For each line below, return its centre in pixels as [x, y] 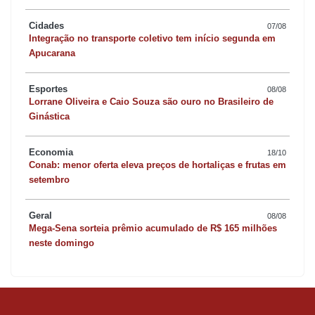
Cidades [46, 26]
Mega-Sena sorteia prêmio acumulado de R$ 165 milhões [153, 229]
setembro [49, 180]
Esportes [48, 89]
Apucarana [52, 53]
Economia [51, 153]
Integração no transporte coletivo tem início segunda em [152, 39]
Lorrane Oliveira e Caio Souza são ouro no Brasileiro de [151, 102]
